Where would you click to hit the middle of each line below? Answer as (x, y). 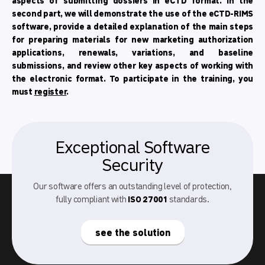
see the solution (132, 233)
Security (132, 165)
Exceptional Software (132, 148)
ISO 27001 (148, 200)
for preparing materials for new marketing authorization (132, 40)
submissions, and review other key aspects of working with (132, 66)
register (50, 92)
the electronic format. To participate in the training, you (132, 79)
